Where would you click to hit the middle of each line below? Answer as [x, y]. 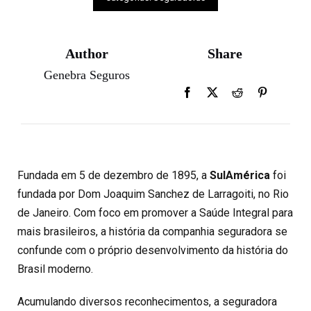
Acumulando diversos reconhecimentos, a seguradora [147, 302]
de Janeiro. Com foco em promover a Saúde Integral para [155, 213]
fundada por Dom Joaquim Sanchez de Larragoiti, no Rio [153, 194]
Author [86, 53]
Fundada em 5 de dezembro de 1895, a [114, 175]
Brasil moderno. [55, 269]
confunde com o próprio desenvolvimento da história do [153, 250]
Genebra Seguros [86, 75]
